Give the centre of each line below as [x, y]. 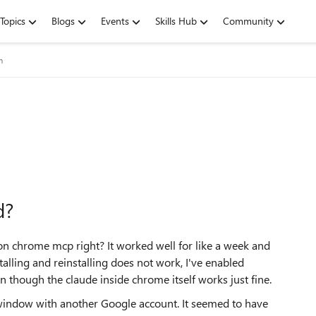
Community [248, 21]
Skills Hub [176, 21]
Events [115, 21]
